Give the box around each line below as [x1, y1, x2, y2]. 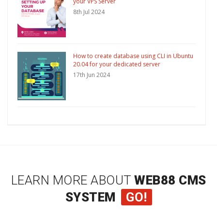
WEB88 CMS [134, 173, 206, 188]
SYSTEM [65, 190, 116, 205]
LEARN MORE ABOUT [11, 173, 134, 188]
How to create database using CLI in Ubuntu [73, 52, 193, 61]
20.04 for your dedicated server [73, 60, 160, 69]
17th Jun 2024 [73, 71, 110, 79]
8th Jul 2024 [73, 8, 105, 16]
